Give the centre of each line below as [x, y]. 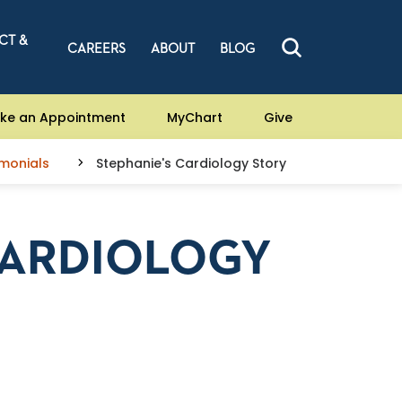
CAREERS [96, 49]
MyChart [195, 117]
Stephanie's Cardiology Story [191, 163]
